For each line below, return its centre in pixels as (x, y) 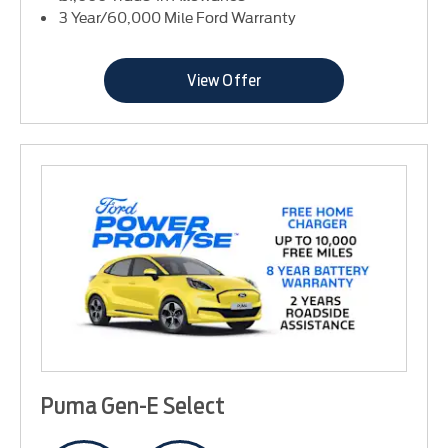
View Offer (224, 80)
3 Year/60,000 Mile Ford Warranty (177, 16)
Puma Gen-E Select (133, 405)
